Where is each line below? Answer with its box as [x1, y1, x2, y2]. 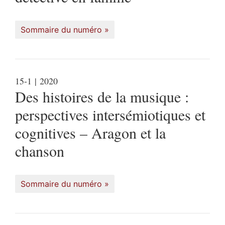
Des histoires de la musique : [15, 86, 189, 106]
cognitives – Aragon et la [15, 122, 166, 143]
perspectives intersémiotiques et [15, 104, 205, 125]
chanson [15, 140, 64, 161]
